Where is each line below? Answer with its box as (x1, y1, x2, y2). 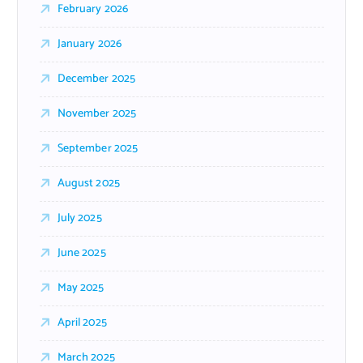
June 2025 (57, 243, 106, 263)
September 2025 (57, 139, 139, 158)
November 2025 (57, 104, 137, 123)
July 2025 (57, 208, 102, 228)
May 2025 (57, 278, 105, 297)
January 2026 (57, 34, 122, 53)
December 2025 (57, 69, 136, 88)
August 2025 (57, 173, 121, 193)
